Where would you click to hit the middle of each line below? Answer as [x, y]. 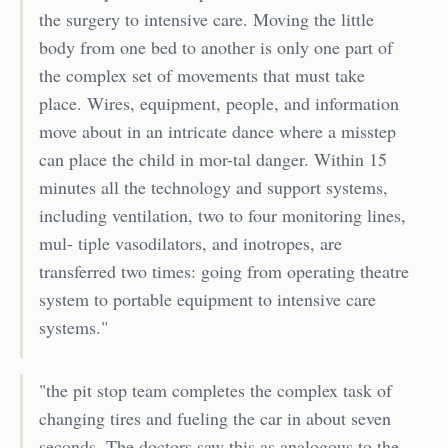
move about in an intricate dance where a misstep [217, 130]
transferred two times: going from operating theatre [224, 270]
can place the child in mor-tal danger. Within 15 [213, 158]
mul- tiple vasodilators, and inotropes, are [190, 242]
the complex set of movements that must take [202, 74]
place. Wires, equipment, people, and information [219, 102]
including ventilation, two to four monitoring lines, [222, 214]
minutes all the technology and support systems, [213, 186]
